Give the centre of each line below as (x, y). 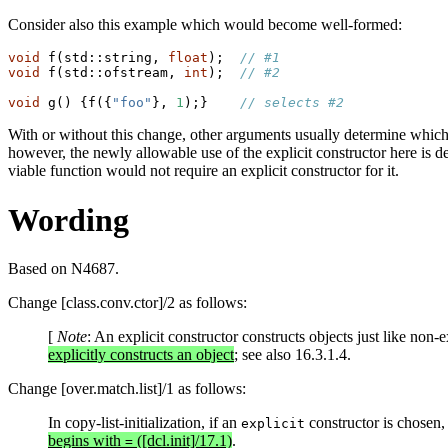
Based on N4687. (63, 269)
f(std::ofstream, (112, 73)
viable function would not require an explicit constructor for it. (203, 171)
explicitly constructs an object (141, 355)
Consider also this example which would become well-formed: (205, 25)
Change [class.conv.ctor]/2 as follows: (127, 303)
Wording (68, 219)
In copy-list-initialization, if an (144, 423)
